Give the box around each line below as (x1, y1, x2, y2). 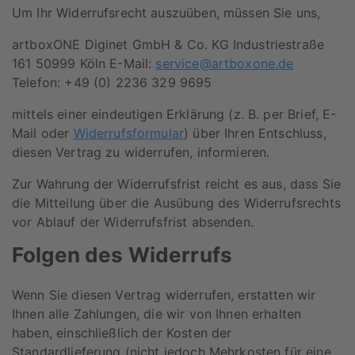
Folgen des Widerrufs (12, 242, 233, 268)
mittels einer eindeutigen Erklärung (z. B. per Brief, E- (12, 106, 337, 123)
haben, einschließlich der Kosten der (12, 324, 232, 341)
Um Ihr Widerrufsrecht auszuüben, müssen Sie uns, (12, 5, 321, 21)
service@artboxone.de (155, 55, 294, 72)
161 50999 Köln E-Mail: (12, 55, 156, 72)
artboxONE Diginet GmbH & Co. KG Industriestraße (12, 36, 325, 53)
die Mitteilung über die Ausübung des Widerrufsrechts (12, 195, 341, 212)
